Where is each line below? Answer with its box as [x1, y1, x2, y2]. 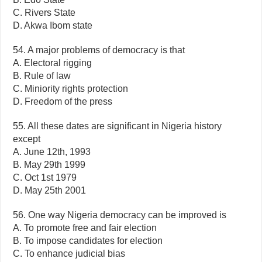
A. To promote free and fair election [13, 222, 157, 233]
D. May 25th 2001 [13, 185, 87, 195]
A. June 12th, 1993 [13, 146, 91, 157]
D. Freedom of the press [13, 96, 113, 106]
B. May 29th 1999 [13, 159, 86, 170]
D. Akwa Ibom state [13, 20, 93, 30]
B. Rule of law [13, 70, 71, 81]
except [13, 133, 41, 144]
